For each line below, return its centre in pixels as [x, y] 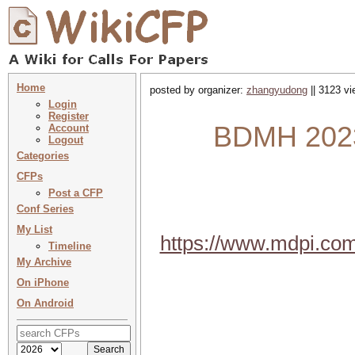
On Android [45, 303]
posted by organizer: [198, 90]
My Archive [44, 262]
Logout [66, 140]
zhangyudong [277, 90]
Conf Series [45, 209]
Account [69, 128]
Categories [43, 156]
